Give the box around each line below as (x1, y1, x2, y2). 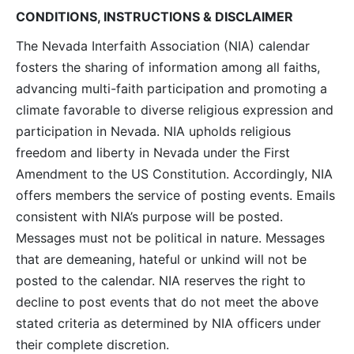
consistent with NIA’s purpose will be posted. (15, 208, 283, 224)
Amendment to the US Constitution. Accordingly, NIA (15, 165, 333, 182)
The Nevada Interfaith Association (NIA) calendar (15, 37, 310, 54)
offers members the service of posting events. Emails (15, 186, 335, 203)
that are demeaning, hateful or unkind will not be (15, 250, 307, 267)
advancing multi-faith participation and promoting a (15, 80, 327, 96)
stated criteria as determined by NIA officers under (15, 314, 321, 331)
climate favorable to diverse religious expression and (15, 101, 333, 118)
